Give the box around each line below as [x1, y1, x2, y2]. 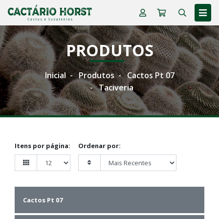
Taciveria [98, 82, 133, 93]
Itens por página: [15, 141, 70, 150]
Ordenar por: [78, 141, 121, 150]
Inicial [44, 70, 66, 81]
